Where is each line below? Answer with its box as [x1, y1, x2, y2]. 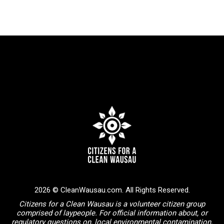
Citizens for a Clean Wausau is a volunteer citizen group [19, 199, 205, 208]
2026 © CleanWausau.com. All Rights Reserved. [34, 185, 190, 194]
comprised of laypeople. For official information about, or [16, 208, 207, 217]
